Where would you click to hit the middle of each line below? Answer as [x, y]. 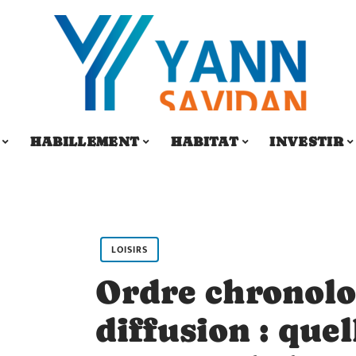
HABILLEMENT [85, 141]
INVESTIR [307, 141]
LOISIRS [130, 250]
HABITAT [205, 141]
